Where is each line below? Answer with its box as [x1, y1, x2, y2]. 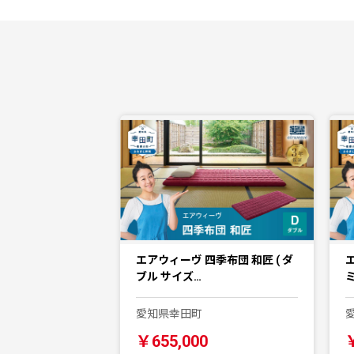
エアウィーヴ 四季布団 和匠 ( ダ [136, 254, 293, 267]
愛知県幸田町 [136, 307, 202, 321]
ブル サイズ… [136, 270, 201, 284]
